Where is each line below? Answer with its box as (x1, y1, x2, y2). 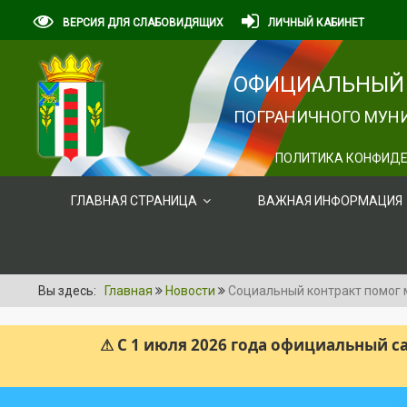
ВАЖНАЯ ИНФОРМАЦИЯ (258, 194, 402, 208)
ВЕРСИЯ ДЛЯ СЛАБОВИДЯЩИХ (63, 16, 223, 29)
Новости (165, 283, 215, 298)
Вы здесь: (38, 283, 102, 298)
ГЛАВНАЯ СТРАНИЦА (71, 194, 197, 208)
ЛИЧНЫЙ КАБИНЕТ (268, 16, 364, 29)
